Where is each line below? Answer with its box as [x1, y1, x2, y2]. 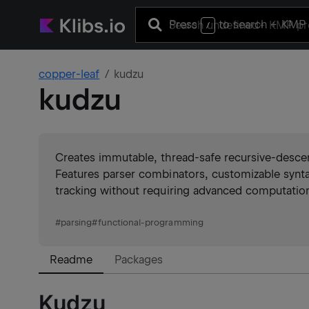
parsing [61, 217, 92, 228]
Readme [50, 253, 93, 266]
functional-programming [97, 217, 203, 228]
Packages [114, 253, 163, 266]
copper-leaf [39, 68, 100, 81]
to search [215, 17, 271, 31]
